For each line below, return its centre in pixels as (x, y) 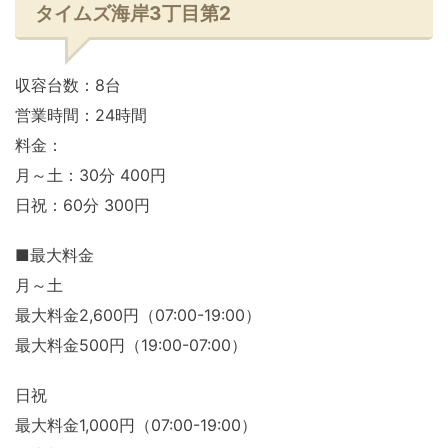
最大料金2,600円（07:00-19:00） (138, 315)
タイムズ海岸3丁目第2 (133, 13)
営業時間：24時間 (81, 115)
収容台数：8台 (68, 85)
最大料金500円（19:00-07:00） (131, 345)
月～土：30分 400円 (90, 175)
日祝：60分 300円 (82, 205)
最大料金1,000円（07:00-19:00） (136, 425)
